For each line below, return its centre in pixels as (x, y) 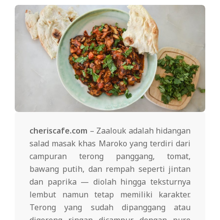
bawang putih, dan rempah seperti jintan (110, 169)
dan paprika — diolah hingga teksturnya (110, 181)
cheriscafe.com (58, 130)
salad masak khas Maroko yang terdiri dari (110, 143)
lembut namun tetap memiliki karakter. (110, 194)
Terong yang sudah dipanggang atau (110, 207)
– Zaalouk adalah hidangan (139, 130)
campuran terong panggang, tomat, (110, 156)
